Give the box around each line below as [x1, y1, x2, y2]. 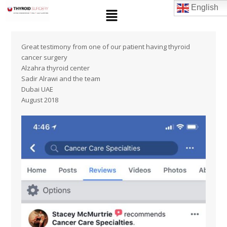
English [188, 3, 218, 12]
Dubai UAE [21, 85, 54, 94]
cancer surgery [21, 53, 68, 62]
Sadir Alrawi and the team [21, 74, 101, 84]
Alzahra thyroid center [21, 63, 90, 73]
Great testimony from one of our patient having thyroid [21, 42, 191, 52]
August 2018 [21, 95, 59, 105]
